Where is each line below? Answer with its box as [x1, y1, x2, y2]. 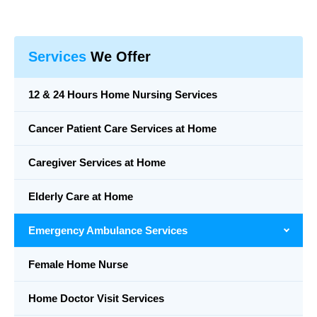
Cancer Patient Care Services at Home [28, 122, 217, 134]
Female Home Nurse [28, 258, 128, 270]
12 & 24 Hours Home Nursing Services [28, 88, 217, 100]
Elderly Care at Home [28, 190, 133, 202]
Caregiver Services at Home [28, 156, 166, 168]
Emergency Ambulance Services [28, 224, 188, 236]
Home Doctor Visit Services [28, 292, 164, 304]
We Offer [86, 48, 151, 64]
